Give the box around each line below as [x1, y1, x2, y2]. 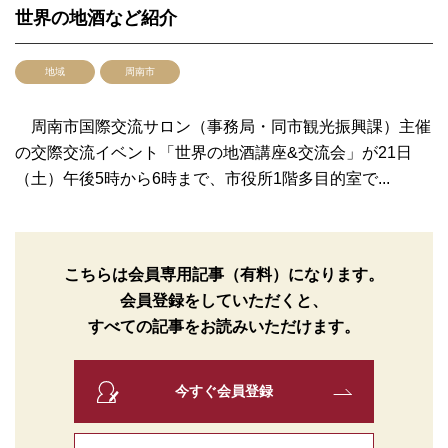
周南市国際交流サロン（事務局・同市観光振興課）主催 [15, 118, 431, 135]
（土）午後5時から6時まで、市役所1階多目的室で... [15, 170, 390, 187]
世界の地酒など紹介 [15, 8, 177, 28]
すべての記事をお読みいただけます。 [88, 318, 360, 335]
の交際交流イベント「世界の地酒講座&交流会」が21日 [15, 144, 412, 161]
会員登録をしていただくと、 [120, 292, 328, 309]
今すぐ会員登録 [175, 383, 273, 399]
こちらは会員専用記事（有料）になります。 [64, 266, 384, 283]
